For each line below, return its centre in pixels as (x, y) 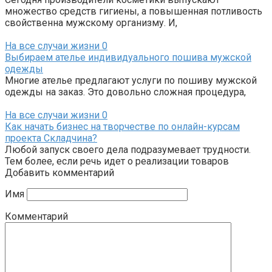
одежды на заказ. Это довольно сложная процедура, (125, 92)
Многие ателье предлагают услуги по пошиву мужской (131, 80)
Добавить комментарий (59, 172)
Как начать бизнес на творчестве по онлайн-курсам (122, 126)
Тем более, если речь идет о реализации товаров (117, 161)
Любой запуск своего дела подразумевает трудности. (128, 149)
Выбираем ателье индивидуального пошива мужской (128, 57)
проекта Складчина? (51, 138)
